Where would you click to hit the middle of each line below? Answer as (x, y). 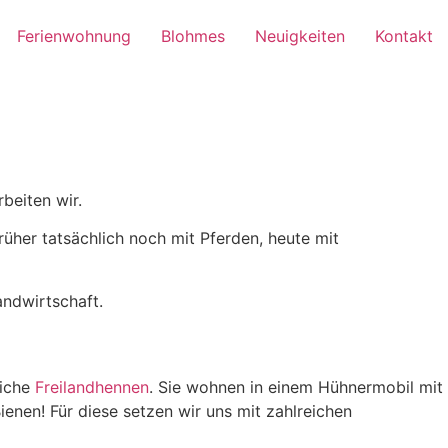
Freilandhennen (92, 387)
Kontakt (404, 36)
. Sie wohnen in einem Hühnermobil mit (296, 387)
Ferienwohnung (74, 36)
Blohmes (193, 36)
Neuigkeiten (300, 36)
